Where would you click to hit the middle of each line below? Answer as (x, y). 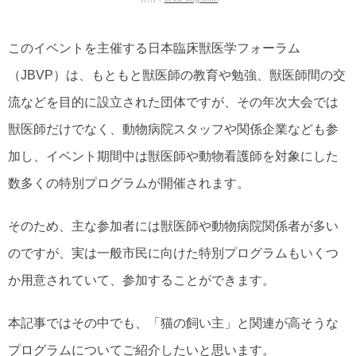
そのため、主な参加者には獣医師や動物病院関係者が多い (173, 226)
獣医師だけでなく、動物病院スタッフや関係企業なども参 (173, 129)
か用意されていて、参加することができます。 (141, 280)
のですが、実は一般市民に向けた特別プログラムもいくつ (173, 253)
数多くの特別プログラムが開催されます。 (129, 183)
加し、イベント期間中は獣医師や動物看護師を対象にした (173, 156)
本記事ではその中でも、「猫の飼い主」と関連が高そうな (173, 323)
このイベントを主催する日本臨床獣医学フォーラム (154, 48)
